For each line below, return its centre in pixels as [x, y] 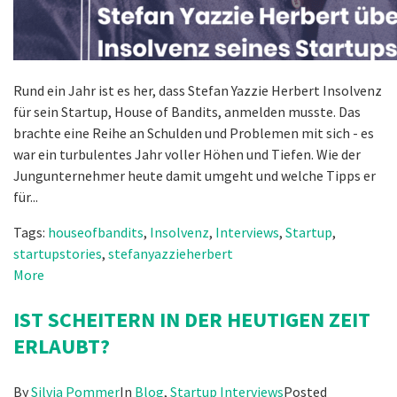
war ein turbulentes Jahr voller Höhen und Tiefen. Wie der [187, 154]
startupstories [58, 253]
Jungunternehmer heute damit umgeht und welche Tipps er [195, 175]
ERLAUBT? [62, 346]
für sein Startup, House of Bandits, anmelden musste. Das [187, 111]
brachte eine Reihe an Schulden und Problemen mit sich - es [194, 132]
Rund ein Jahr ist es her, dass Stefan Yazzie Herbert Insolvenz [198, 90]
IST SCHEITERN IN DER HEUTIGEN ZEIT [192, 319]
